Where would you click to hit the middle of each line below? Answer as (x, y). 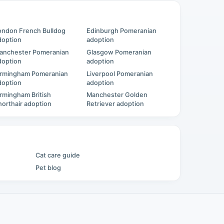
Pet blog (48, 167)
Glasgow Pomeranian (119, 52)
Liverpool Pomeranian (119, 73)
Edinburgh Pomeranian (121, 31)
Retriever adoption (115, 104)
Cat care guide (57, 155)
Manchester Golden (117, 95)
